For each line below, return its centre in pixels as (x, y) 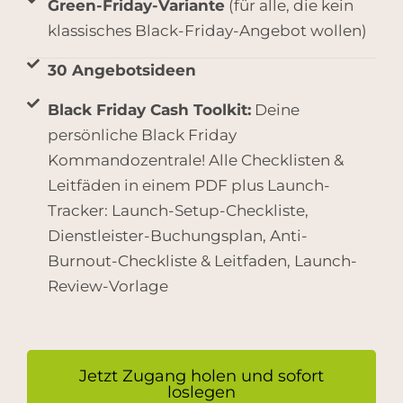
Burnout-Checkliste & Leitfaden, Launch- (202, 261)
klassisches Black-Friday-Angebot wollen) (207, 31)
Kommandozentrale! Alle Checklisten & (195, 161)
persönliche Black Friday (142, 135)
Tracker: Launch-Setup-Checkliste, (178, 211)
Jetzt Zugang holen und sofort (201, 376)
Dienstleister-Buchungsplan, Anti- (177, 236)
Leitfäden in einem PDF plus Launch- (188, 186)
